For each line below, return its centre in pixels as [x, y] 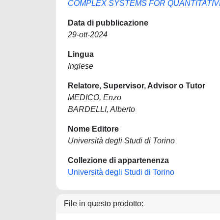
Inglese [81, 66]
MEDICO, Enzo [95, 97]
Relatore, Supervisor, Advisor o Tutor [137, 86]
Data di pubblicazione [108, 23]
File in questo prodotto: [104, 204]
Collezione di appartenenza [118, 160]
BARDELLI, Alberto [101, 109]
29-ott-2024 [88, 35]
